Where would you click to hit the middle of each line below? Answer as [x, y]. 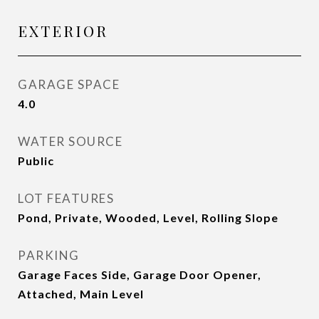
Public [36, 161]
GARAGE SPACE [69, 84]
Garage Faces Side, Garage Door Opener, [140, 274]
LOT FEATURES [66, 198]
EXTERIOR [63, 31]
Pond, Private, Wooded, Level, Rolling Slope [148, 218]
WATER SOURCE [70, 141]
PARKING [49, 255]
